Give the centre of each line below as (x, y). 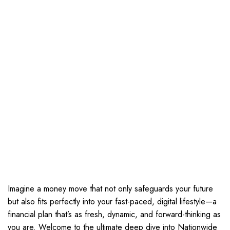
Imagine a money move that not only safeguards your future (110, 189)
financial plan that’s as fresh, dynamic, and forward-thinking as (114, 214)
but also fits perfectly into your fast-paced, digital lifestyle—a (112, 202)
